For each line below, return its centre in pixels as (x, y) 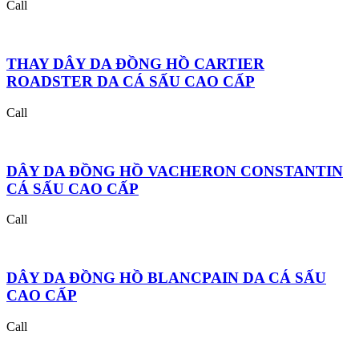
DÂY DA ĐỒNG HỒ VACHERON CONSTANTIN (175, 171)
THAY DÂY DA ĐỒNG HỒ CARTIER (135, 64)
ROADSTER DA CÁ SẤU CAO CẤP (131, 82)
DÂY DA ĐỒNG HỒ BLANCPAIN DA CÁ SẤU (166, 277)
